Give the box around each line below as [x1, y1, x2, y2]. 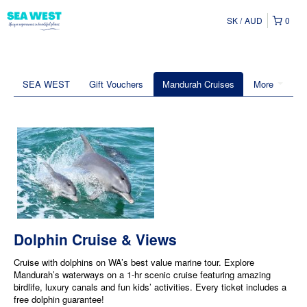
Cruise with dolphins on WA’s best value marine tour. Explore [14, 256, 254, 269]
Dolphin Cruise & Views [14, 229, 177, 250]
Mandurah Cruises [162, 77, 234, 90]
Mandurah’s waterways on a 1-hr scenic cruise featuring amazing [14, 268, 271, 282]
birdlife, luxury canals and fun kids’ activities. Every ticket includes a [14, 280, 286, 294]
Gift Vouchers [89, 77, 143, 90]
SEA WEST [23, 77, 70, 90]
